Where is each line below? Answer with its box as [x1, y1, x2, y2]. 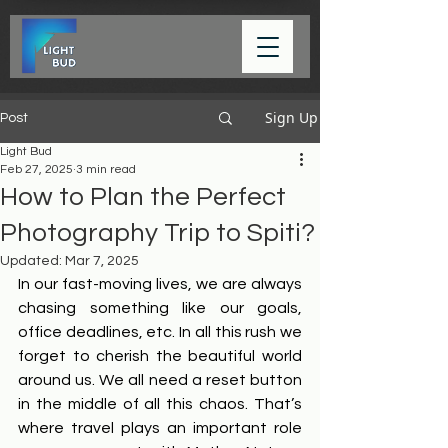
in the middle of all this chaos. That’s [18, 396, 302, 412]
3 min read [76, 163, 136, 176]
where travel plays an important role [18, 420, 302, 436]
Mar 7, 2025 [65, 254, 139, 268]
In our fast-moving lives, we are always [18, 276, 302, 292]
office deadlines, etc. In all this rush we [18, 324, 302, 340]
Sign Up [265, 108, 318, 127]
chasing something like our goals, [18, 300, 302, 316]
